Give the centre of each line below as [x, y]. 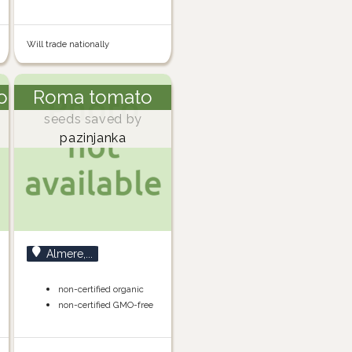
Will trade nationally [68, 44]
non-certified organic [101, 290]
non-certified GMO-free [106, 305]
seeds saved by [93, 119]
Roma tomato [93, 97]
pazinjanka [93, 138]
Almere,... [70, 254]
